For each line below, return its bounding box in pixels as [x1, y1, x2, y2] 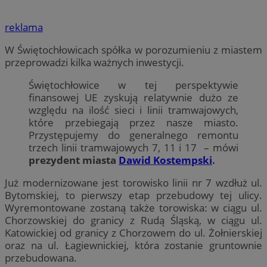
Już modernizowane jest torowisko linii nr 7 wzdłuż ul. [5, 175, 262, 190]
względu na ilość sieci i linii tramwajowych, [29, 103, 238, 117]
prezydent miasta [29, 153, 119, 167]
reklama [5, 20, 43, 34]
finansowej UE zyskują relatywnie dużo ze [29, 90, 238, 104]
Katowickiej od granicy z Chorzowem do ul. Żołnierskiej [5, 225, 262, 240]
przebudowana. [5, 250, 77, 265]
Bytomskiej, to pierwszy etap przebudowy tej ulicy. [5, 188, 262, 202]
